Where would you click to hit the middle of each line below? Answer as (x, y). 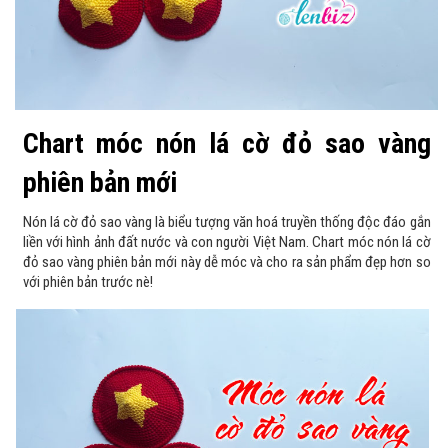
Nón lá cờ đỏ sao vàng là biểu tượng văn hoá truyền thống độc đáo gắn (226, 221)
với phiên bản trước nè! (87, 281)
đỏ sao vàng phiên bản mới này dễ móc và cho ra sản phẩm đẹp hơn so (226, 261)
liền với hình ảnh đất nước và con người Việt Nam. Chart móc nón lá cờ (226, 241)
